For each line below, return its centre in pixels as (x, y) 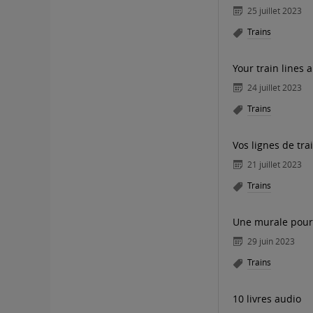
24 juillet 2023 (275, 87)
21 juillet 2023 (275, 164)
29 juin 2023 (271, 241)
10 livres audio (267, 299)
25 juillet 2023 (275, 10)
